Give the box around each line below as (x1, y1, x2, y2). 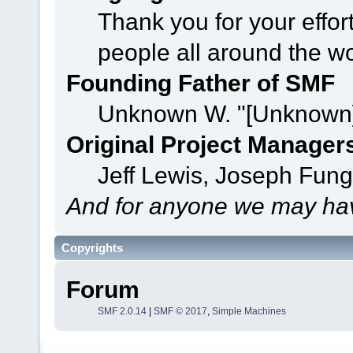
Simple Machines (211, 306, 286, 318)
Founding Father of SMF (65, 69, 335, 96)
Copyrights (61, 241, 123, 255)
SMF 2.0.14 (97, 306, 147, 318)
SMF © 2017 (153, 306, 207, 318)
